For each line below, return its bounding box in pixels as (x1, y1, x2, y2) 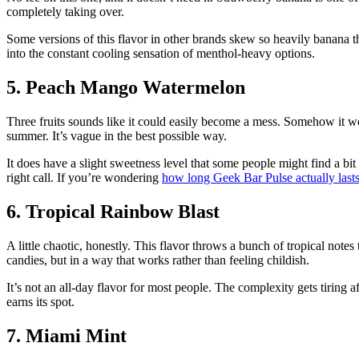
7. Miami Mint (6, 325, 127, 346)
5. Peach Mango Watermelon (6, 77, 245, 99)
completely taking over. (6, 5, 124, 19)
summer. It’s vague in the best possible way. (6, 128, 227, 143)
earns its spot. (6, 294, 75, 309)
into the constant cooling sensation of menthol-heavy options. (6, 46, 315, 61)
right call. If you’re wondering (6, 170, 162, 184)
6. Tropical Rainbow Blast (6, 200, 220, 222)
